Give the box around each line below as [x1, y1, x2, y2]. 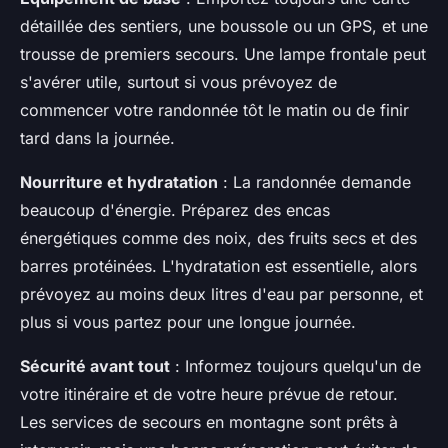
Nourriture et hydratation [20, 172, 218, 193]
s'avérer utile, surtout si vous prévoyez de [20, 72, 337, 93]
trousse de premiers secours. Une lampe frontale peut [20, 44, 426, 65]
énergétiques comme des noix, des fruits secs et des [20, 228, 417, 249]
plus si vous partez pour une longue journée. [20, 312, 356, 333]
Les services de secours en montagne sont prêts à [20, 412, 398, 433]
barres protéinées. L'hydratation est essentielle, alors [20, 256, 417, 277]
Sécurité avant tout [20, 356, 170, 377]
